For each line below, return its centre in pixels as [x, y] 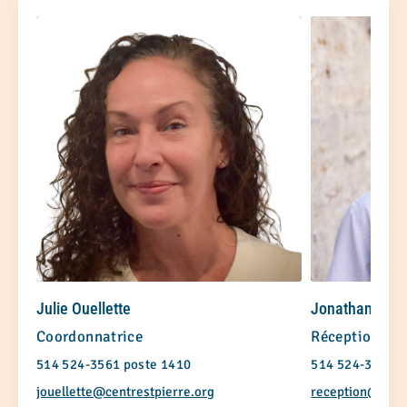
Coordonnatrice [90, 337]
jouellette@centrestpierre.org [125, 392]
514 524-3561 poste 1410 [114, 365]
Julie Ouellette [84, 309]
